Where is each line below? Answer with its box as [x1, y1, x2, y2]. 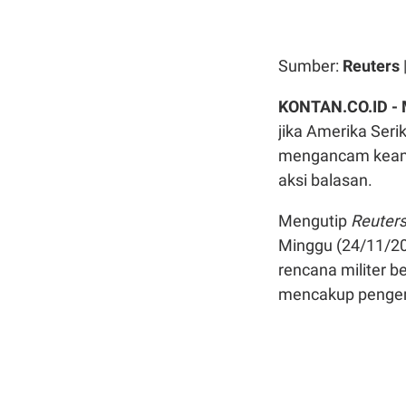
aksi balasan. [278, 170, 372, 189]
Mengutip [278, 211, 351, 230]
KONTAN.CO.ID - [278, 97, 401, 116]
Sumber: [278, 56, 343, 75]
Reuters [343, 56, 400, 75]
